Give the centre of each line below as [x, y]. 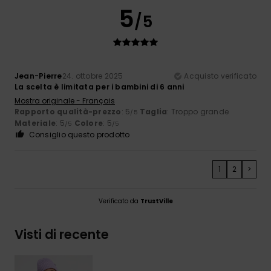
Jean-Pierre [38, 76]
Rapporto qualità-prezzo [68, 111]
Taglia [154, 111]
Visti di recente [62, 234]
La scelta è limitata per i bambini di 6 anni [100, 87]
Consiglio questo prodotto [79, 134]
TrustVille [156, 201]
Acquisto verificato [220, 76]
